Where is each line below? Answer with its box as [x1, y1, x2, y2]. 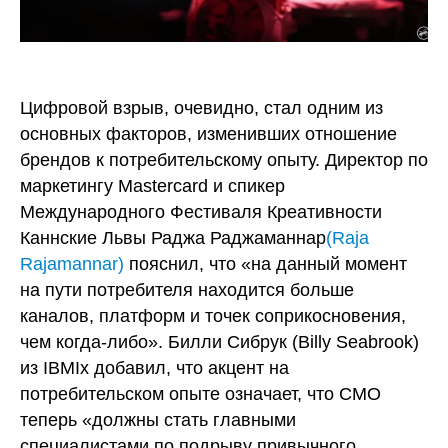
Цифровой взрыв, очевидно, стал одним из [20, 98, 383, 119]
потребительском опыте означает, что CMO [20, 384, 381, 405]
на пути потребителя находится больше [20, 280, 354, 301]
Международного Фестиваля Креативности [20, 202, 382, 223]
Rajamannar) [20, 254, 124, 275]
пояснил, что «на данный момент [124, 254, 407, 275]
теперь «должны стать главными [20, 410, 296, 431]
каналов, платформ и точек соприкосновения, [20, 306, 406, 327]
